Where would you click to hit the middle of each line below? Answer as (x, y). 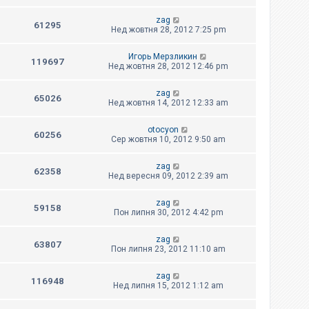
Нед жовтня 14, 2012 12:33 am (168, 103)
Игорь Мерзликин (163, 57)
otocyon (163, 130)
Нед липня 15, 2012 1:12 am (168, 286)
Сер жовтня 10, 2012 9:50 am (168, 140)
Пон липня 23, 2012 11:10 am (168, 249)
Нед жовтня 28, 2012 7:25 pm (168, 30)
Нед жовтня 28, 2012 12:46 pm (168, 67)
